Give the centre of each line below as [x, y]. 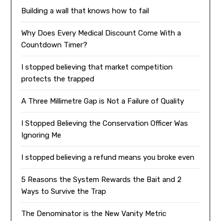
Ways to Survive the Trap [64, 192]
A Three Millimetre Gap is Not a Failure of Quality [103, 101]
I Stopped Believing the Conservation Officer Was [105, 124]
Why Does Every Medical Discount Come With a [101, 33]
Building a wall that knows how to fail [85, 11]
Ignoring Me [41, 135]
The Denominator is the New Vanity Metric [94, 214]
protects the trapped [58, 79]
